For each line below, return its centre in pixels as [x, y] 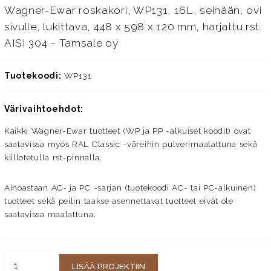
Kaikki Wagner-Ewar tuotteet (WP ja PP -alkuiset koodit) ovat [127, 130]
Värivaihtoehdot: [44, 109]
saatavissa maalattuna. [50, 214]
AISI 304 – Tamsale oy [61, 43]
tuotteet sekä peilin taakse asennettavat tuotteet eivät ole [119, 201]
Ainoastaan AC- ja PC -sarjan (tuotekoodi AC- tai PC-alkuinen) [130, 187]
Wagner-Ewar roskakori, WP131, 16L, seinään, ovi [133, 10]
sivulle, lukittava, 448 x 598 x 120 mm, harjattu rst [132, 26]
